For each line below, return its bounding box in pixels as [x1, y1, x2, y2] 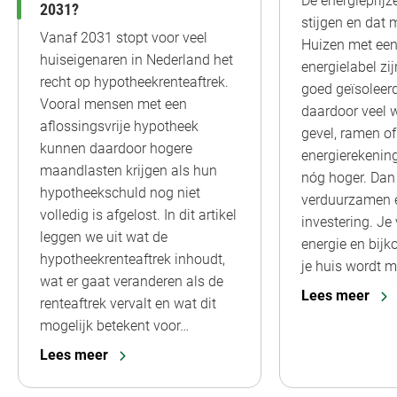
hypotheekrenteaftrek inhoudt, [40, 251, 225, 269]
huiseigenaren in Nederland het [40, 51, 233, 69]
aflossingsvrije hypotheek [40, 118, 198, 136]
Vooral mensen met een [40, 96, 187, 113]
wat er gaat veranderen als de [40, 273, 223, 291]
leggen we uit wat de [40, 229, 167, 246]
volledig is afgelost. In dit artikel [40, 206, 237, 224]
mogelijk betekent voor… [40, 317, 189, 335]
